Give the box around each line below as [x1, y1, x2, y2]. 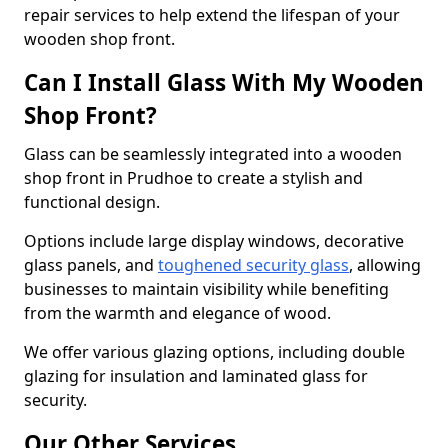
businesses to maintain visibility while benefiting [24, 278, 389, 300]
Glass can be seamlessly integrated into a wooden [24, 143, 402, 165]
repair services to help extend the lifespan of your [24, 4, 400, 26]
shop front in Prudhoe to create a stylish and [24, 167, 363, 189]
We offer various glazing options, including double [24, 341, 405, 363]
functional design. [24, 191, 164, 213]
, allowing [349, 254, 421, 276]
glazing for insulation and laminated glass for [24, 365, 368, 387]
